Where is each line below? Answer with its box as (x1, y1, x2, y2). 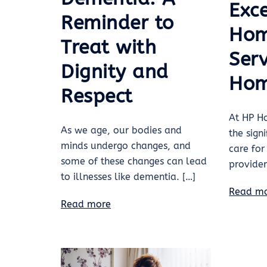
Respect (61, 85, 133, 107)
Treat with (61, 36, 156, 58)
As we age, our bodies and (61, 124, 182, 136)
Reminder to (61, 11, 174, 34)
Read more (61, 198, 111, 210)
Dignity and (61, 60, 169, 83)
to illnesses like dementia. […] (61, 170, 195, 182)
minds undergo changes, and (61, 139, 191, 151)
